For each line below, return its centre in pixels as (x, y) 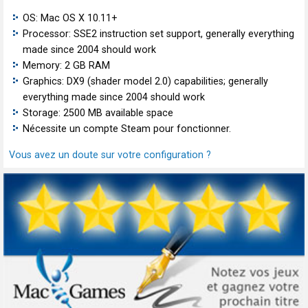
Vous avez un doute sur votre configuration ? (110, 155)
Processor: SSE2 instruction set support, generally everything (158, 34)
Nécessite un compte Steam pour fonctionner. (127, 129)
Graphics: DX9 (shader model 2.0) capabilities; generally (145, 82)
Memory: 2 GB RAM (66, 66)
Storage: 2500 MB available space (98, 113)
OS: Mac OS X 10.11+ (70, 19)
